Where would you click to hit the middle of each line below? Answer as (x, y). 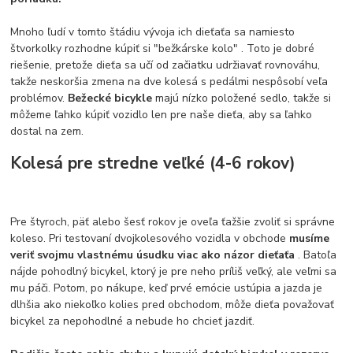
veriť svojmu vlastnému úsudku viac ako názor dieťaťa (154, 255)
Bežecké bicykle (112, 98)
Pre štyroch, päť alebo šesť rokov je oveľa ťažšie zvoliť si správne (173, 221)
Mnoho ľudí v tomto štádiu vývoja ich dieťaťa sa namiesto (153, 32)
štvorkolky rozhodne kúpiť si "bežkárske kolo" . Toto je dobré (163, 48)
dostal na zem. (47, 131)
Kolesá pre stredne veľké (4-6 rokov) (153, 163)
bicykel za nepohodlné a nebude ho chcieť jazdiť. (133, 321)
